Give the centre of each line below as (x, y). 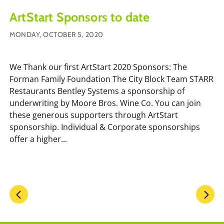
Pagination (29, 189)
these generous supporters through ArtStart (94, 115)
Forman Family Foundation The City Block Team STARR (111, 79)
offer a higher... (38, 139)
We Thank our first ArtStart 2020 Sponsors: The (98, 67)
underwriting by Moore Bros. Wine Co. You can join (105, 103)
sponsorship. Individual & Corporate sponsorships (105, 127)
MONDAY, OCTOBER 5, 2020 (56, 34)
